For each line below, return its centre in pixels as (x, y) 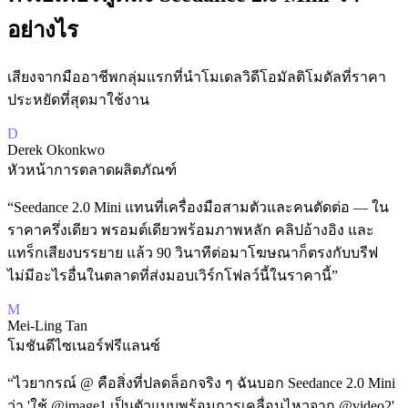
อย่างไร (43, 30)
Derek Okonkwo (56, 149)
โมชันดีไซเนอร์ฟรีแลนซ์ (84, 345)
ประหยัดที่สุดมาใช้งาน (78, 99)
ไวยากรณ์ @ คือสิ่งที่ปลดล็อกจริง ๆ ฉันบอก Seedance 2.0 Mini (204, 382)
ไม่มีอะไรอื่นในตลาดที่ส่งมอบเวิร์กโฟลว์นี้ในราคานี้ (169, 275)
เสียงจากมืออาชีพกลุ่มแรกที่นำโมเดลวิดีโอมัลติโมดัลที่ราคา (197, 76)
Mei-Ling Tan (47, 325)
